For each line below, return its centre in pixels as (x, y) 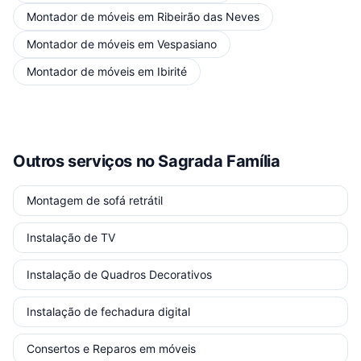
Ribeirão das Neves (208, 17)
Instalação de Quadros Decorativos (119, 274)
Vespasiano (187, 44)
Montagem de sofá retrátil (95, 200)
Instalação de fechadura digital (108, 311)
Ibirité (172, 71)
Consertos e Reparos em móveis (111, 349)
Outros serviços (75, 161)
